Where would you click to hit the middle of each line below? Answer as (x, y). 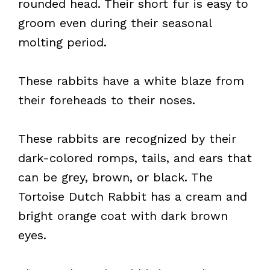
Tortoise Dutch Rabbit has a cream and (133, 196)
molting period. (62, 42)
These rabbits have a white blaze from (131, 81)
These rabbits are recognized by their (127, 139)
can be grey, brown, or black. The (115, 177)
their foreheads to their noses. (107, 100)
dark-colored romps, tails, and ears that (135, 158)
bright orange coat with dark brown (123, 216)
